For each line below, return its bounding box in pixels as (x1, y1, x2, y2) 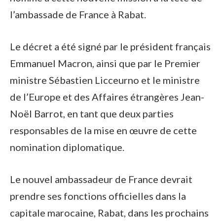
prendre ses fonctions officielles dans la (10, 189, 186, 202)
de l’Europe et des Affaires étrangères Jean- (10, 90, 204, 103)
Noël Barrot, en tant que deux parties (10, 107, 174, 119)
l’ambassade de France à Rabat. (10, 8, 146, 21)
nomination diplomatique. (10, 141, 124, 153)
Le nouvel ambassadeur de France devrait (10, 173, 192, 185)
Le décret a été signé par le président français (10, 40, 211, 52)
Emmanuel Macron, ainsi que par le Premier (10, 57, 200, 69)
